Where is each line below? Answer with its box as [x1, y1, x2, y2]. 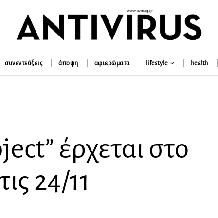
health [190, 59, 208, 67]
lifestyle [145, 59, 167, 67]
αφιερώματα [94, 59, 130, 67]
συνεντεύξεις [5, 59, 42, 67]
